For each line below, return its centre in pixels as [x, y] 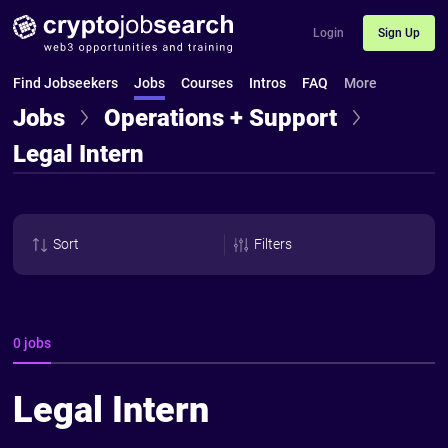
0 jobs [32, 343]
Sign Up [398, 32]
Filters [273, 244]
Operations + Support [221, 118]
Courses [207, 83]
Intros [268, 83]
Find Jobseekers [66, 83]
